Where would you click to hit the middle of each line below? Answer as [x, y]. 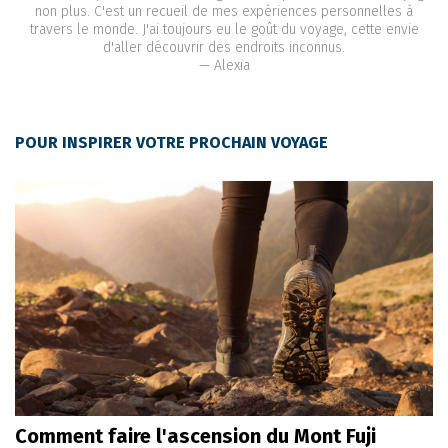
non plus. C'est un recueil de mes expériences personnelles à [224, 12]
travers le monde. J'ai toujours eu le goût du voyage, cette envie [224, 30]
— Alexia [224, 66]
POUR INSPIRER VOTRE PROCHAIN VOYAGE [171, 143]
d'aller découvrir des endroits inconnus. [224, 48]
